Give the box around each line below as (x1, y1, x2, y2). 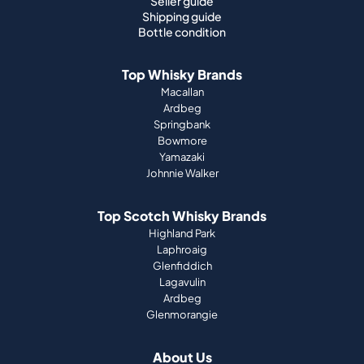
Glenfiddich (152, 259, 212, 273)
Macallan (160, 85, 204, 99)
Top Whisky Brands (122, 66, 242, 84)
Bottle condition (138, 24, 226, 40)
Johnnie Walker (145, 167, 219, 180)
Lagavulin (158, 275, 206, 289)
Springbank (154, 118, 210, 132)
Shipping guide (142, 9, 222, 24)
